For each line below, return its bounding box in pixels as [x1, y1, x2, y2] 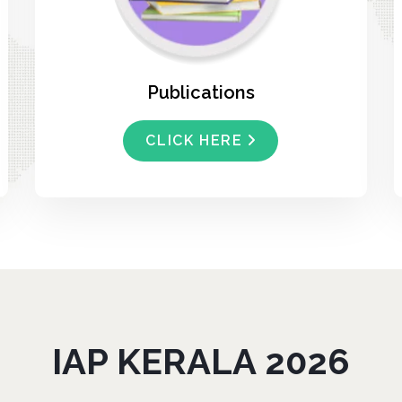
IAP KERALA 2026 [52, 340, 350, 382]
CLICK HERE [145, 132, 243, 149]
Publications [146, 82, 255, 103]
